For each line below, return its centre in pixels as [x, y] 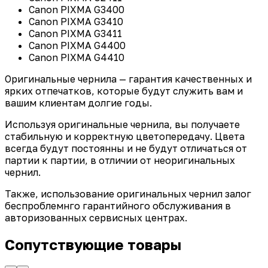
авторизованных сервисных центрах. [96, 217]
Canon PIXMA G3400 [77, 9]
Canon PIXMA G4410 [77, 57]
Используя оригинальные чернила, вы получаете [122, 124]
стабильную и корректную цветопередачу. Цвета [125, 136]
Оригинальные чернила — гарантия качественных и [128, 79]
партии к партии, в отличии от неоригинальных [120, 160]
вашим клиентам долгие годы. [78, 103]
